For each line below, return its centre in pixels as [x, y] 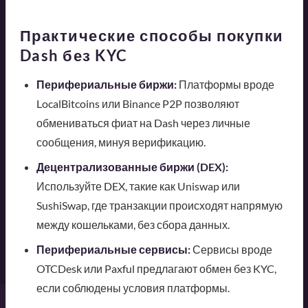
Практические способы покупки [152, 36]
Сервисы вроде [231, 250]
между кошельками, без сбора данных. [133, 225]
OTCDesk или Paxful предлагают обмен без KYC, [156, 269]
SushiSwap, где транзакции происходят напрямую [159, 206]
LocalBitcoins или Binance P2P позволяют [137, 104]
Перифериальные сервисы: [113, 250]
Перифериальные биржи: [106, 85]
